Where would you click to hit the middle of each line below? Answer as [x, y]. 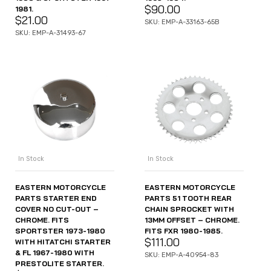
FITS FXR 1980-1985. [184, 231]
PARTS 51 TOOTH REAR [188, 198]
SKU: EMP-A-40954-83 [181, 255]
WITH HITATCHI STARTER [63, 242]
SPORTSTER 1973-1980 [60, 231]
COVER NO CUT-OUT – [57, 209]
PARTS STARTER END [56, 198]
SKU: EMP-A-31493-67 [51, 33]
